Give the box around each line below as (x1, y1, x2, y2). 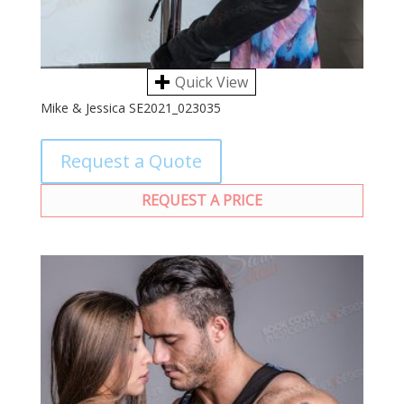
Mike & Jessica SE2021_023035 (40, 99, 221, 117)
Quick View (175, 72, 249, 93)
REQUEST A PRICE (141, 190, 262, 211)
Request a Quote (60, 149, 202, 174)
